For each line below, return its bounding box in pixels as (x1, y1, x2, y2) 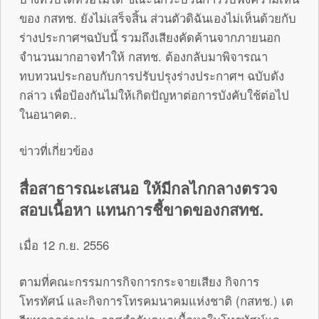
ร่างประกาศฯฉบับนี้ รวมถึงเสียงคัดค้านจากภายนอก (19, 28, 281, 46)
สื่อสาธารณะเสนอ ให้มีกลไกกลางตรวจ (19, 177, 278, 200)
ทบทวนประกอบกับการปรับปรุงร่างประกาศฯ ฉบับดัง (19, 67, 284, 85)
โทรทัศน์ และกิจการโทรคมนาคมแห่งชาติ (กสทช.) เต (19, 291, 293, 309)
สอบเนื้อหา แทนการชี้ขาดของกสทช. (19, 198, 263, 221)
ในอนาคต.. (19, 105, 77, 123)
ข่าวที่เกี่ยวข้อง (19, 142, 93, 159)
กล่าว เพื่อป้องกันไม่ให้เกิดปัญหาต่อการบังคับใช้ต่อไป (19, 86, 289, 104)
